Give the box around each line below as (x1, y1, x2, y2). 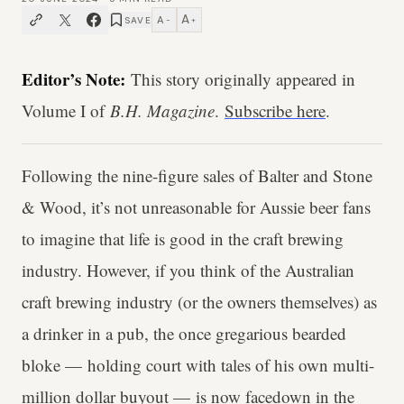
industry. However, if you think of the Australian (22, 259, 354, 282)
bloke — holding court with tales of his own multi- (22, 353, 374, 377)
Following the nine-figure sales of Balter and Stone (22, 164, 372, 188)
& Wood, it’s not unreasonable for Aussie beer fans (22, 196, 371, 219)
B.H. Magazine (110, 99, 215, 122)
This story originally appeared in (125, 68, 355, 90)
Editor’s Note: (22, 67, 125, 91)
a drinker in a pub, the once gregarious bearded (22, 322, 346, 345)
